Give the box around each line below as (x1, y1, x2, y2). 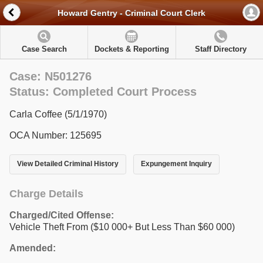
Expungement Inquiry (140, 160, 212, 168)
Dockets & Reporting (94, 45, 169, 53)
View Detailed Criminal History (17, 160, 119, 168)
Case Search (21, 45, 67, 53)
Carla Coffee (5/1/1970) (9, 109, 107, 119)
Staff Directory (194, 45, 247, 53)
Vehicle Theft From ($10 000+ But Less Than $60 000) (9, 221, 235, 232)
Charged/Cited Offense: (9, 210, 114, 220)
